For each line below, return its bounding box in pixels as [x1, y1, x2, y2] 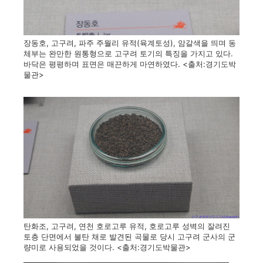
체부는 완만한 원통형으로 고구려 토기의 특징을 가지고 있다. [23, 49, 233, 59]
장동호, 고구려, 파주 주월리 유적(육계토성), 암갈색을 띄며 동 [23, 38, 236, 48]
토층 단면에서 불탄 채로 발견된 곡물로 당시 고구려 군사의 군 [23, 232, 235, 242]
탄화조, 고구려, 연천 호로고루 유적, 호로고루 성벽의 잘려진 [23, 221, 230, 231]
